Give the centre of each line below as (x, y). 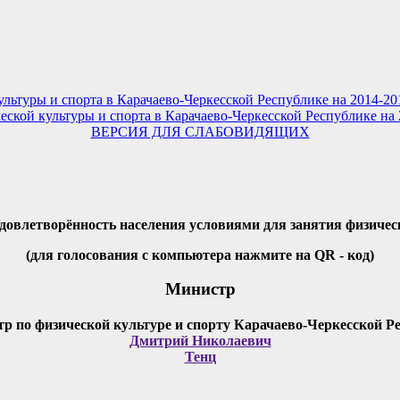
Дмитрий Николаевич (200, 341)
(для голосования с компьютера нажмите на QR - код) (200, 254)
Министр (200, 289)
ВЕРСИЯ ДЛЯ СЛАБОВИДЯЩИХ (200, 131)
